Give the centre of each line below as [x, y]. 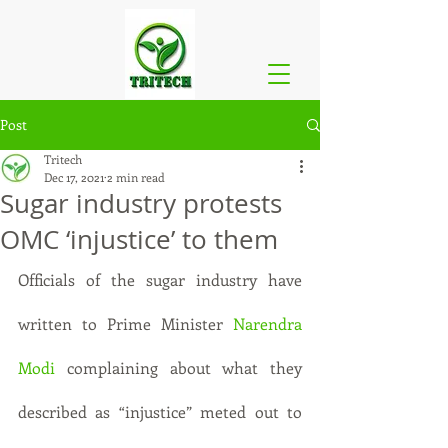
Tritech [63, 159]
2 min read [136, 177]
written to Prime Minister [125, 323]
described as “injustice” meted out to [160, 411]
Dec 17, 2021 [74, 177]
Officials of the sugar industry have [160, 279]
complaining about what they [178, 367]
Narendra [267, 323]
